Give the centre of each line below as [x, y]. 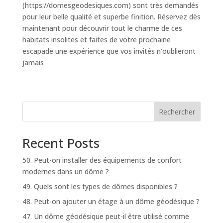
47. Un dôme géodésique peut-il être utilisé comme [106, 216]
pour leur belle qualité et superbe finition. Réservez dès [111, 17]
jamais [33, 62]
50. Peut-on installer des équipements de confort [102, 160]
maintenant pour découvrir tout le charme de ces [102, 28]
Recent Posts [61, 143]
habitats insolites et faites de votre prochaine [96, 40]
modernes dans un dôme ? [65, 171]
